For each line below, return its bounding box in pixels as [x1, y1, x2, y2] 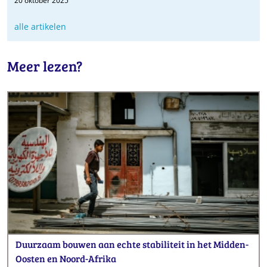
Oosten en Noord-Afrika [15, 252, 116, 265]
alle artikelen [14, 21, 66, 33]
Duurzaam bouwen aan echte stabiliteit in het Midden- [15, 237, 249, 250]
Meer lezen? [7, 56, 82, 76]
